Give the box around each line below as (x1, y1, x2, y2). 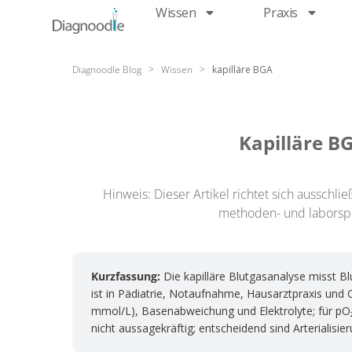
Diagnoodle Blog (72, 63, 141, 76)
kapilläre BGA (210, 63, 273, 76)
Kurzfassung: (91, 269, 160, 284)
